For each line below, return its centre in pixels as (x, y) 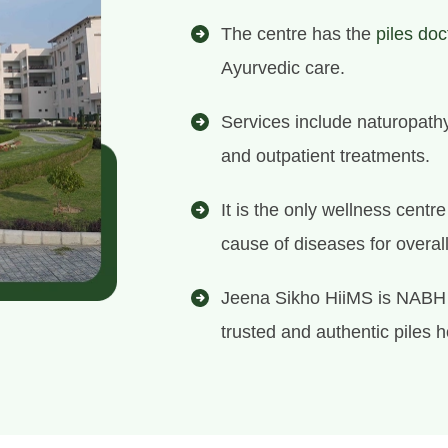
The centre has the (298, 33)
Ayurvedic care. (283, 67)
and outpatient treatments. (325, 155)
